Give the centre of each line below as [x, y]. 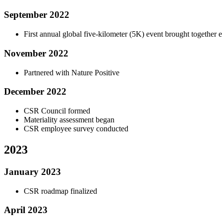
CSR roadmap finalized [60, 191]
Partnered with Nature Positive [72, 72]
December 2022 [35, 92]
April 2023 [26, 210]
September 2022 [37, 15]
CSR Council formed [57, 111]
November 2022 [36, 53]
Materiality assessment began [69, 120]
